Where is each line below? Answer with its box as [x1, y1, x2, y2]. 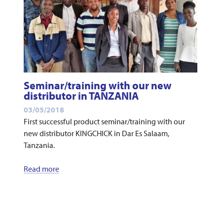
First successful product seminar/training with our [23, 116, 185, 126]
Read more [23, 163, 59, 174]
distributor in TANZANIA [23, 88, 139, 103]
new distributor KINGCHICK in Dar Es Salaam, [23, 128, 169, 138]
